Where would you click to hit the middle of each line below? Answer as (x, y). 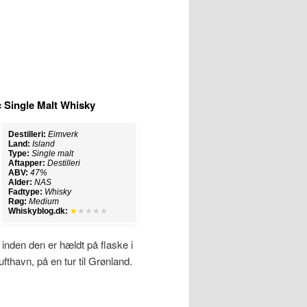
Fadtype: (25, 192)
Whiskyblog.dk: (38, 211)
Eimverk (63, 134)
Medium (44, 201)
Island (44, 144)
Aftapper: (27, 163)
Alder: (20, 182)
